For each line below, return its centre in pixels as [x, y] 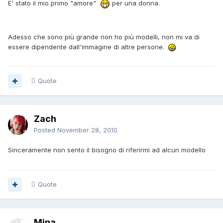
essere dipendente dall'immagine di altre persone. [88, 47]
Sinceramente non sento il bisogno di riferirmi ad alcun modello [107, 150]
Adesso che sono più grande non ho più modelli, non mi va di [104, 37]
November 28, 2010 [87, 130]
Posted [46, 130]
